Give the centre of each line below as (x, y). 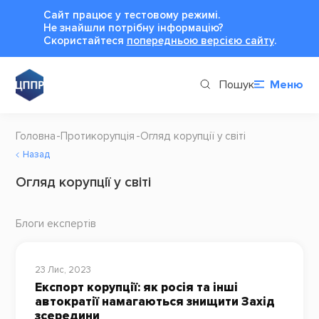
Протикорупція (98, 136)
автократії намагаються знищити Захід (155, 302)
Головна (35, 136)
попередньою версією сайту (200, 41)
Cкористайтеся (85, 41)
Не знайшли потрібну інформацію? (133, 28)
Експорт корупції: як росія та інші (136, 288)
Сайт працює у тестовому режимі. (131, 15)
